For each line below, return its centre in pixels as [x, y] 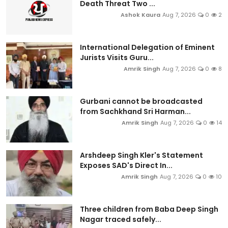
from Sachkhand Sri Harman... [135, 111]
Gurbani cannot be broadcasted [141, 101]
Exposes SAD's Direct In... [126, 165]
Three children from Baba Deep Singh [149, 209]
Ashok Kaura [140, 15]
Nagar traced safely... [121, 219]
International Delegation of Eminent [147, 47]
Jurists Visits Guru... [117, 57]
